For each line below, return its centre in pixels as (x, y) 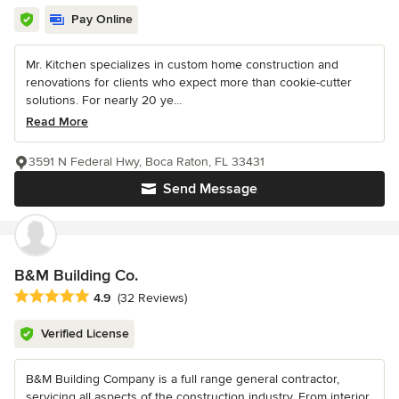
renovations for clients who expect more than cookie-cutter (189, 83)
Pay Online (102, 20)
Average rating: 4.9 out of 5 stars (114, 296)
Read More (57, 122)
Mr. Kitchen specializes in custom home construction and (182, 65)
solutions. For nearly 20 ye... (104, 101)
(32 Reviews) (152, 297)
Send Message (210, 189)
